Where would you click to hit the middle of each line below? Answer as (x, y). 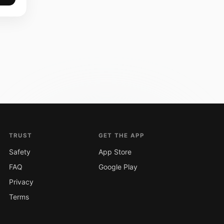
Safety (19, 151)
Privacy (21, 181)
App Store (115, 151)
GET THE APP (121, 135)
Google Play (118, 166)
